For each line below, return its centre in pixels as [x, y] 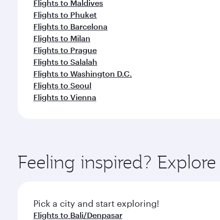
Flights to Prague [65, 50]
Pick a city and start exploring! [96, 203]
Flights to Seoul [62, 85]
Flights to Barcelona [70, 26]
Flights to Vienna [65, 97]
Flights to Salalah [65, 62]
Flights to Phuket [65, 14]
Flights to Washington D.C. [83, 73]
